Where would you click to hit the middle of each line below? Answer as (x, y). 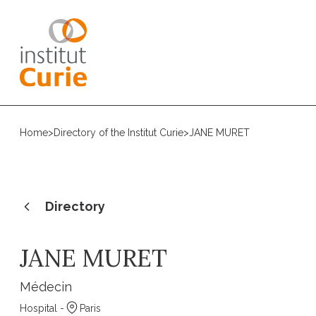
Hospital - (42, 308)
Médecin (46, 287)
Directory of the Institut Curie (119, 133)
